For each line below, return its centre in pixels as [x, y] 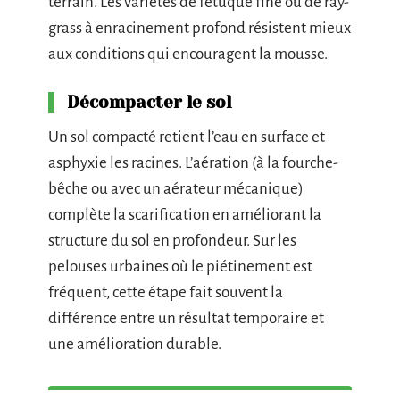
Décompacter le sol [149, 102]
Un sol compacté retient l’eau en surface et [187, 137]
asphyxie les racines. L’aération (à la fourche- [193, 162]
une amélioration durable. [135, 344]
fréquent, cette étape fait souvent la [166, 292]
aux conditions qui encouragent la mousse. [188, 54]
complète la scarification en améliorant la [185, 214]
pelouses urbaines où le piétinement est [180, 266]
